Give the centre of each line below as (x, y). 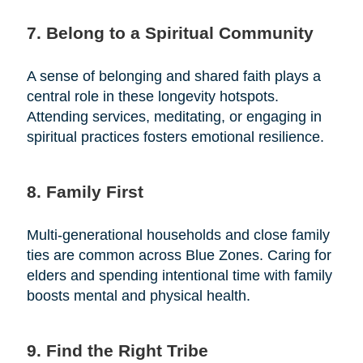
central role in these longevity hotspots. (152, 97)
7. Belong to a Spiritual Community (170, 33)
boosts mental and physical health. (138, 296)
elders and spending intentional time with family (179, 276)
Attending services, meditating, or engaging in (174, 117)
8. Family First (85, 192)
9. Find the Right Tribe (117, 351)
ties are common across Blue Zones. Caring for (179, 256)
